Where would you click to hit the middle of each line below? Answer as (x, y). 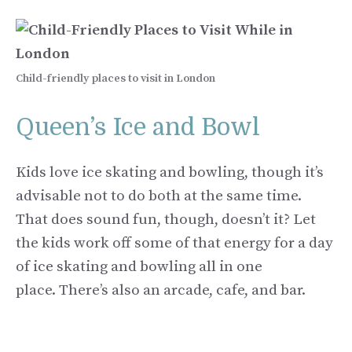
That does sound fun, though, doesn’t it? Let (166, 219)
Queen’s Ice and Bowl (138, 127)
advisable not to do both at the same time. (159, 196)
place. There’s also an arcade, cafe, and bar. (161, 290)
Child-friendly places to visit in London (115, 79)
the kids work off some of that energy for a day (174, 243)
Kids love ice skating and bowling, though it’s (170, 172)
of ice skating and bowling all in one (139, 266)
